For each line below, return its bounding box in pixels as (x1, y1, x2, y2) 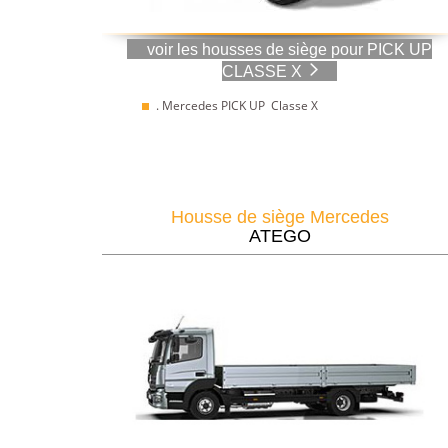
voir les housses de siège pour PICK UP (146, 40, 432, 58)
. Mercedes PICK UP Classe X (156, 97, 318, 115)
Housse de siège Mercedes (170, 207, 389, 228)
